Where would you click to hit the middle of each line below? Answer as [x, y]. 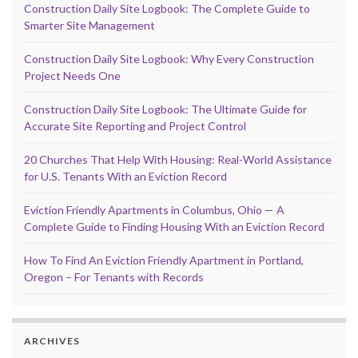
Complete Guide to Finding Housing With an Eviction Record [174, 226]
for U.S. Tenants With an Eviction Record [125, 176]
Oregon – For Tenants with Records [114, 276]
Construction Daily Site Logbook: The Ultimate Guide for [165, 109]
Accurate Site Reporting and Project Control [135, 125]
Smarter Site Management [89, 25]
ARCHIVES [52, 340]
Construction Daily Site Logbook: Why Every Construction [169, 58]
